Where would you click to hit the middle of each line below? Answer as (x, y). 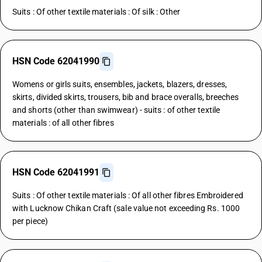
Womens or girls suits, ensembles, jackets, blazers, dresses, (120, 84)
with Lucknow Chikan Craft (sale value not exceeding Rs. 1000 (126, 208)
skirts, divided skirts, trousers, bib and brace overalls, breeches (126, 97)
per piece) (30, 221)
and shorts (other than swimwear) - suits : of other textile (116, 110)
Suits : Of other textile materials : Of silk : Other (96, 12)
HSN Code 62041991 (56, 172)
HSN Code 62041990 (56, 61)
